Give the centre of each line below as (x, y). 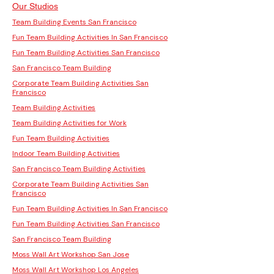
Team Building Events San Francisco (74, 22)
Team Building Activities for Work (69, 123)
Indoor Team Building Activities (66, 153)
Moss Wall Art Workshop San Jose (71, 254)
